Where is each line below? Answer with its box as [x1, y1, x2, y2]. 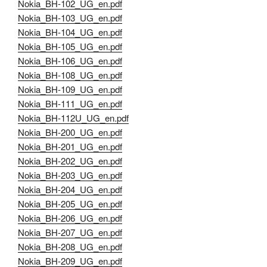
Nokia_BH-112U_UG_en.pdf [18, 111, 129, 125]
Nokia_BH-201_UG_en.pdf [18, 140, 122, 153]
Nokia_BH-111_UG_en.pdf [18, 97, 122, 110]
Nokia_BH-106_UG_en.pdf [18, 54, 122, 67]
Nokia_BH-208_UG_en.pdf [18, 240, 122, 253]
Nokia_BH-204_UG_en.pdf [18, 183, 122, 196]
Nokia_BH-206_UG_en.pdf [18, 212, 122, 225]
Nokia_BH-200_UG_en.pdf [18, 126, 122, 139]
